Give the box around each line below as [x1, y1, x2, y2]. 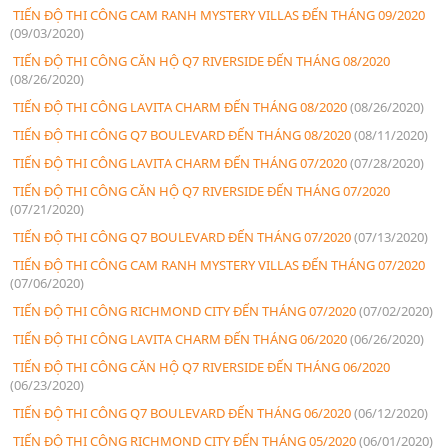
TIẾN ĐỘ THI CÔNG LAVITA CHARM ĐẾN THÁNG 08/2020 [10, 97, 350, 116]
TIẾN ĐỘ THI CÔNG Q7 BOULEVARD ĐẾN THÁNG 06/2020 [10, 403, 354, 422]
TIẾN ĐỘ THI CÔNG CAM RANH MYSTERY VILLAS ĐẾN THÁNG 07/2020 [10, 255, 425, 274]
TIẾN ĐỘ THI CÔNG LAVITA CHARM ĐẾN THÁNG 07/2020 [10, 153, 350, 172]
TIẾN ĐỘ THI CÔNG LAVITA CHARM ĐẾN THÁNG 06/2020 [10, 329, 350, 348]
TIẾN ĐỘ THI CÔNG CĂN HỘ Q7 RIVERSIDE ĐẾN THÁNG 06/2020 [10, 357, 390, 376]
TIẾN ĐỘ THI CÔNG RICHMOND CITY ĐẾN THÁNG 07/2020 [10, 301, 359, 320]
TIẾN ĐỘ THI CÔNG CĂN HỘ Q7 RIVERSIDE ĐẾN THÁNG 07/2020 [10, 181, 390, 200]
